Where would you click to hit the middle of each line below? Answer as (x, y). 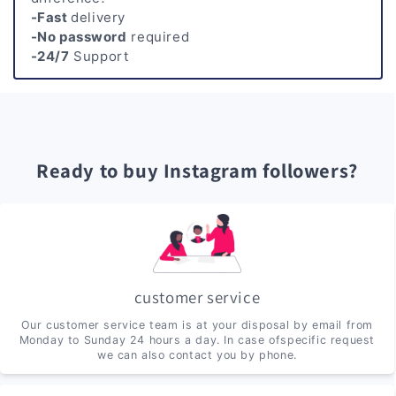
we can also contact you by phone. (197, 355)
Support (99, 57)
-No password (79, 37)
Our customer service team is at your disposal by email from (197, 325)
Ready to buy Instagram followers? (197, 170)
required (158, 37)
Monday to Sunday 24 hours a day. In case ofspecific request (197, 340)
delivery (98, 18)
